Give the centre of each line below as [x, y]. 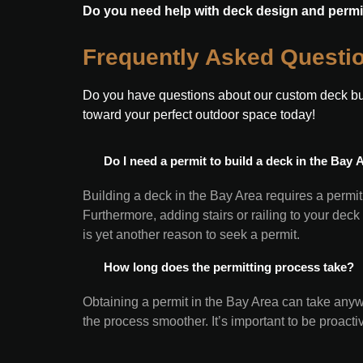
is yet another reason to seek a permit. [191, 235]
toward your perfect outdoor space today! [199, 115]
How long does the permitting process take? [227, 267]
